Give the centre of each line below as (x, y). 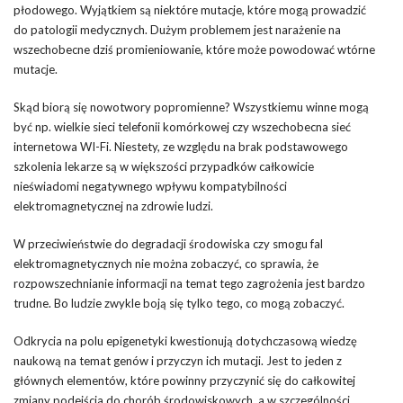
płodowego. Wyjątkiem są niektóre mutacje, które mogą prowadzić (190, 10)
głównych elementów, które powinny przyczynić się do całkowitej (184, 381)
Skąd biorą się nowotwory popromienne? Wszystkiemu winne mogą (191, 107)
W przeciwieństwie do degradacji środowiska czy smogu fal (168, 244)
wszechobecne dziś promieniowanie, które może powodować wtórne (194, 49)
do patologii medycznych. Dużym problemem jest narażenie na (177, 30)
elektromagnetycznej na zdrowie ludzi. (113, 206)
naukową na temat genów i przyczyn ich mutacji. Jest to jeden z (178, 361)
